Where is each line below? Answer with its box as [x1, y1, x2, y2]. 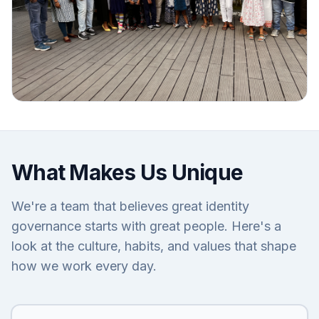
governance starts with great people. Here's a [11, 219, 281, 234]
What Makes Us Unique [11, 159, 243, 186]
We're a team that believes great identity [11, 199, 249, 214]
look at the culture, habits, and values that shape [11, 239, 296, 254]
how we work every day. [11, 258, 157, 274]
